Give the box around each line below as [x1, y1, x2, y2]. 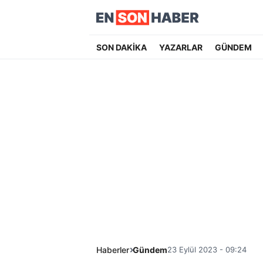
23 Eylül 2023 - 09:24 [167, 245, 247, 254]
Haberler [96, 245, 129, 255]
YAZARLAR [159, 42, 203, 52]
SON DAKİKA [96, 42, 147, 52]
